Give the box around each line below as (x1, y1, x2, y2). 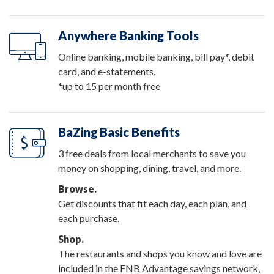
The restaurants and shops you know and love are (58, 248, 262, 259)
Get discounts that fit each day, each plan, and (58, 198, 246, 209)
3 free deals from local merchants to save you (58, 147, 246, 159)
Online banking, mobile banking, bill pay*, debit (58, 51, 254, 62)
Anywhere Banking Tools (58, 28, 199, 43)
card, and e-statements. (58, 65, 155, 77)
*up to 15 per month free (58, 80, 160, 92)
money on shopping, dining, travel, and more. (58, 162, 241, 174)
